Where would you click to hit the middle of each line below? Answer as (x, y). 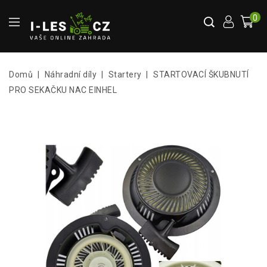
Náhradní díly (70, 75)
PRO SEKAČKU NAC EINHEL (63, 90)
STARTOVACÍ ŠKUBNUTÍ (201, 75)
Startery (125, 75)
